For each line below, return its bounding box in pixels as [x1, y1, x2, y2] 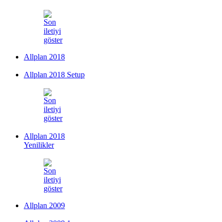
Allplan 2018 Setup [24, 70, 85, 79]
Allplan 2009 [24, 201, 65, 210]
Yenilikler [24, 140, 54, 149]
